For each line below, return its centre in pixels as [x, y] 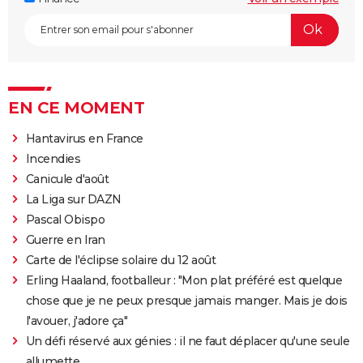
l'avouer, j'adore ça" [77, 320]
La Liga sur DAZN [73, 199]
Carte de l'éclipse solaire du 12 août [121, 260]
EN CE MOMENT [76, 107]
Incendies [53, 158]
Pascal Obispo [65, 219]
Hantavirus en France [84, 138]
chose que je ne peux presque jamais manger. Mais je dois [186, 300]
